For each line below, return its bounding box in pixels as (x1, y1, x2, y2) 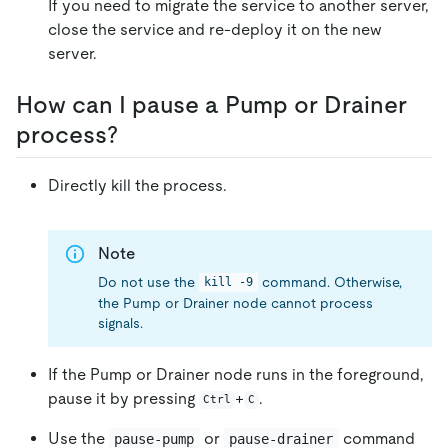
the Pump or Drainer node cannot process (98, 294, 373, 311)
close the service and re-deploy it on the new (48, 20, 382, 40)
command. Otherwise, (257, 273, 406, 290)
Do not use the (98, 273, 199, 290)
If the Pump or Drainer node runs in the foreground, (48, 364, 424, 384)
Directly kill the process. (48, 176, 227, 196)
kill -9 (203, 275, 253, 290)
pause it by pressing (48, 388, 199, 408)
